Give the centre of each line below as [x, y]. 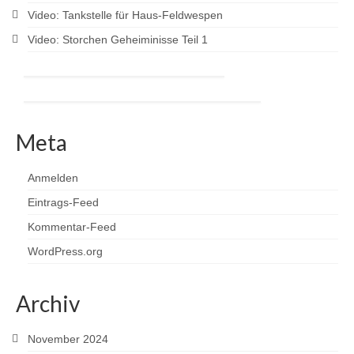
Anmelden [53, 177]
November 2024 [68, 339]
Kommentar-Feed [72, 226]
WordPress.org [65, 251]
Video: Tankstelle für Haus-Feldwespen [125, 15]
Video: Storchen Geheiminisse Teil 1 [118, 39]
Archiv [48, 303]
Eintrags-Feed [63, 202]
